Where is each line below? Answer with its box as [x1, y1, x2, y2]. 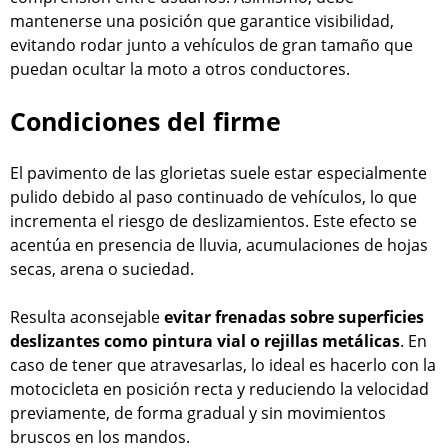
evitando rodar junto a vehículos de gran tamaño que [10, 34, 413, 56]
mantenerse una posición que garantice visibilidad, [10, 10, 394, 32]
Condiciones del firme [10, 104, 281, 139]
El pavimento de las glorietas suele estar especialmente [10, 162, 427, 185]
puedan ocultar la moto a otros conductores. [10, 58, 350, 80]
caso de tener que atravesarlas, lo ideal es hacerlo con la [10, 354, 436, 377]
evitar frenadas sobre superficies [164, 306, 424, 329]
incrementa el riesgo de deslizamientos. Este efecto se [10, 210, 417, 233]
